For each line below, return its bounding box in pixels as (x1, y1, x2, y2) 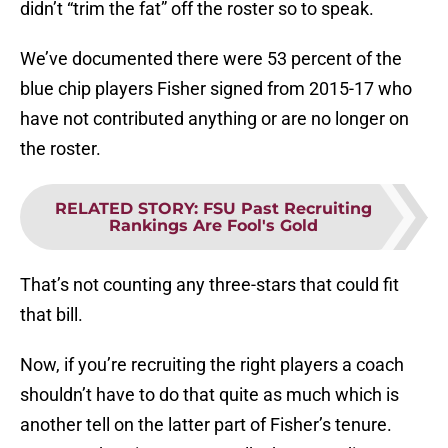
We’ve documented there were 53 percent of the (20, 48, 402, 70)
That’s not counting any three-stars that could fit (20, 274, 399, 296)
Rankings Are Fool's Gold (108, 216, 318, 236)
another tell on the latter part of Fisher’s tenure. (20, 414, 392, 436)
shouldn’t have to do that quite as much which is (20, 384, 399, 406)
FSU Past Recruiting (202, 199, 372, 219)
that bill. (20, 304, 83, 326)
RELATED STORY (54, 199, 194, 219)
